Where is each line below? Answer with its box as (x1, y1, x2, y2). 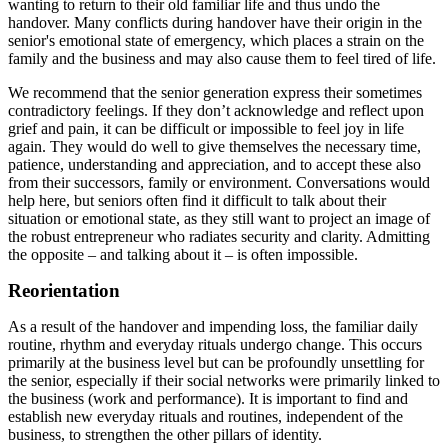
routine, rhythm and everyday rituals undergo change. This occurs (8, 336, 422, 354)
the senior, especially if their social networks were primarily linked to (8, 372, 440, 390)
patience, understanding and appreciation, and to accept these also (8, 156, 421, 174)
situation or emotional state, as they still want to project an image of (8, 210, 430, 228)
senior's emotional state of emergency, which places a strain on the (8, 32, 424, 50)
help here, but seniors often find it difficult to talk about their (8, 192, 386, 210)
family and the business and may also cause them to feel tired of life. (8, 50, 436, 68)
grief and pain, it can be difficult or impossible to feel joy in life (8, 120, 404, 138)
